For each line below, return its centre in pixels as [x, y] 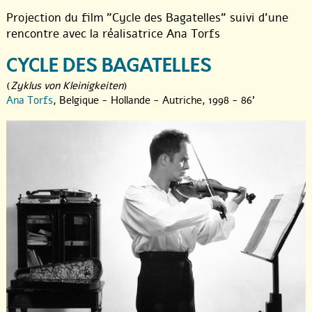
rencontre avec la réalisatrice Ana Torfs [113, 34]
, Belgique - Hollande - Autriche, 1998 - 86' [154, 101]
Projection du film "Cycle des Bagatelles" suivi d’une [147, 18]
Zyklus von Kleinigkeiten [67, 86]
